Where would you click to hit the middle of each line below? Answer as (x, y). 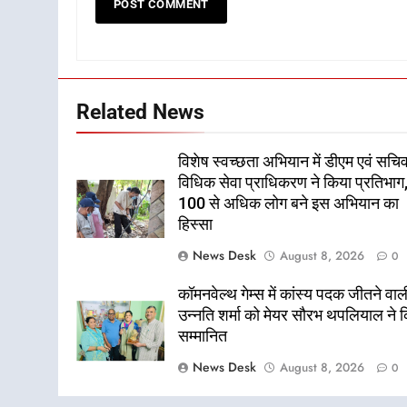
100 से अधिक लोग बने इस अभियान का (289, 203)
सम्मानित (203, 336)
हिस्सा (196, 224)
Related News (140, 111)
